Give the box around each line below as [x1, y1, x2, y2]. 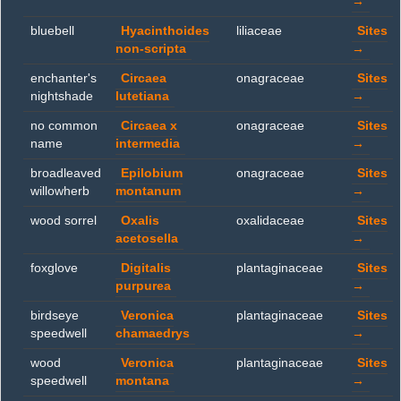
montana [115, 374, 169, 388]
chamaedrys [115, 327, 190, 340]
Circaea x [121, 119, 177, 132]
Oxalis [121, 214, 159, 227]
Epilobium [121, 166, 183, 180]
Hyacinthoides [121, 24, 209, 38]
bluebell [30, 24, 74, 38]
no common [30, 119, 98, 132]
